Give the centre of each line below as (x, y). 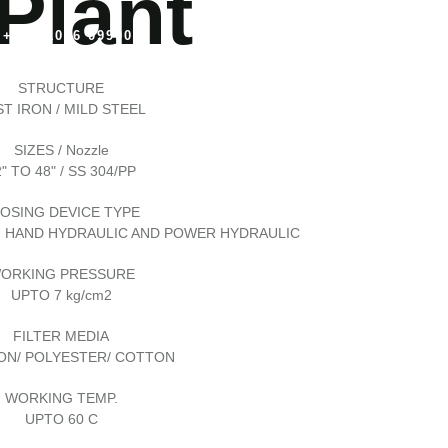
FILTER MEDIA (61, 335)
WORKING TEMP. (61, 397)
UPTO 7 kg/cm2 (61, 294)
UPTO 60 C (61, 418)
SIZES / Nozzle (61, 149)
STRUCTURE (61, 87)
